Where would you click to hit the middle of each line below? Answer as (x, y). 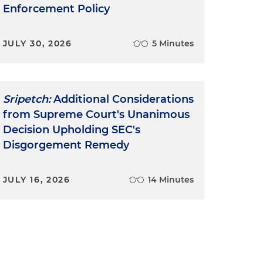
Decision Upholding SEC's (71, 130)
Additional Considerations (122, 100)
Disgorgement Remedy (66, 145)
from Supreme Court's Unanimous (96, 115)
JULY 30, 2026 (37, 44)
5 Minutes (173, 44)
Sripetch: (26, 100)
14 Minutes (171, 180)
